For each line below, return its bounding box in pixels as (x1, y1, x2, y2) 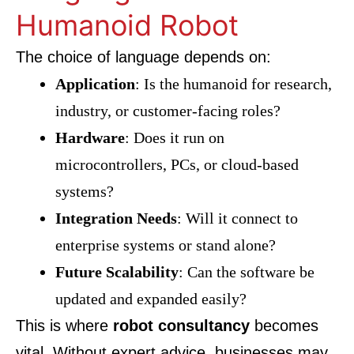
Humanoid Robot (16, 8, 239, 43)
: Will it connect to (177, 209, 298, 227)
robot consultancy (113, 317, 250, 334)
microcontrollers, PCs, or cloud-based (55, 156, 299, 173)
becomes (250, 317, 318, 334)
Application (55, 75, 135, 92)
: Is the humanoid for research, (135, 75, 332, 92)
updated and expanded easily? (55, 290, 247, 307)
